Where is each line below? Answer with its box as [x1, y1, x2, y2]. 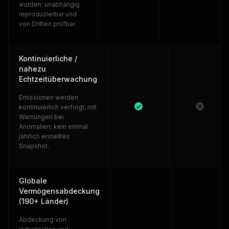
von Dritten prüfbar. [19, 20, 76, 28]
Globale [19, 176, 47, 185]
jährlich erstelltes [19, 132, 70, 140]
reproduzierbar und [19, 10, 77, 18]
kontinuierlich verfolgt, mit [19, 103, 97, 111]
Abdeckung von [19, 216, 66, 223]
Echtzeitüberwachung [19, 75, 97, 83]
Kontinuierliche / [19, 54, 77, 63]
